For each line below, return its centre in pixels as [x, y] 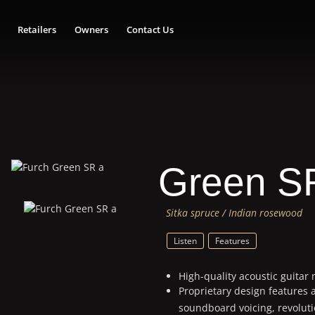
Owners [91, 30]
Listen [185, 240]
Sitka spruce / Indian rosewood [234, 212]
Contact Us [150, 30]
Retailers [37, 30]
